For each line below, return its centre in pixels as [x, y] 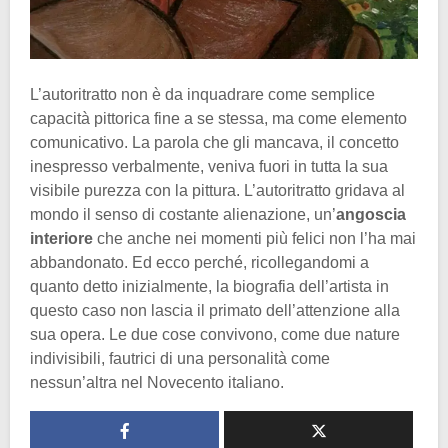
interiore [61, 238]
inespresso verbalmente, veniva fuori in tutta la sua [209, 166]
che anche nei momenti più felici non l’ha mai [254, 238]
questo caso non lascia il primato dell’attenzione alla [215, 310]
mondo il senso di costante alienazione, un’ [183, 214]
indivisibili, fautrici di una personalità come [180, 358]
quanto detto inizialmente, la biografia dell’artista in [209, 286]
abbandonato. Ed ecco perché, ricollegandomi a [199, 262]
